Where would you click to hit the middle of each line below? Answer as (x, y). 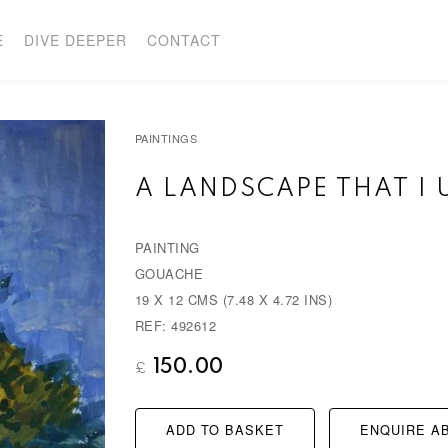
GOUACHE (169, 273)
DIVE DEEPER (75, 40)
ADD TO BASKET (224, 429)
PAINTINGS (166, 137)
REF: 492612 (175, 325)
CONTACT (183, 40)
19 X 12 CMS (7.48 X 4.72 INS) (233, 299)
